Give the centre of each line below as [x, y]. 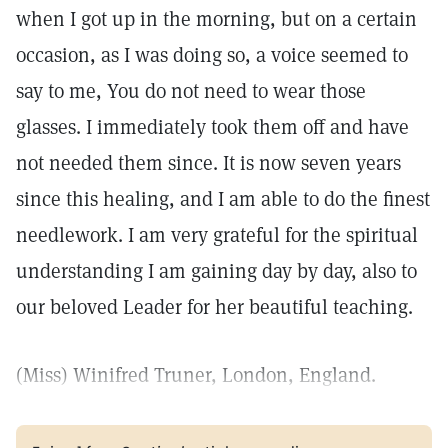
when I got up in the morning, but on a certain [216, 19]
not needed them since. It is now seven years [208, 163]
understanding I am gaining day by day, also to [216, 271]
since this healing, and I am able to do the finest [223, 199]
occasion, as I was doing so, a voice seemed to [212, 55]
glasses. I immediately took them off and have [212, 127]
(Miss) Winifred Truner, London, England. [196, 375]
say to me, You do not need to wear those [191, 91]
